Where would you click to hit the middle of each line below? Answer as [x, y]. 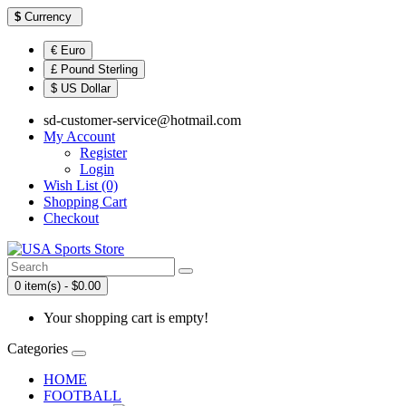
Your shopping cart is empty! [126, 318]
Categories [38, 348]
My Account [79, 136]
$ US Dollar [81, 88]
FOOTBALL [82, 396]
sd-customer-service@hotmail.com [142, 120]
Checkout [71, 218]
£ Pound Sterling [94, 69]
